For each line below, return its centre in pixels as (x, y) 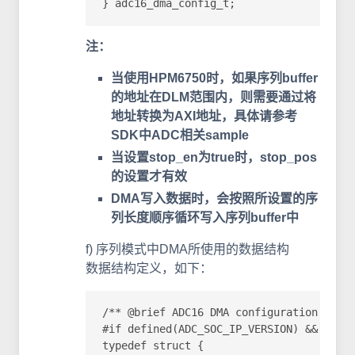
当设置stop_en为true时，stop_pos (214, 157)
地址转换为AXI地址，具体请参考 (204, 116)
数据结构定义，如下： (149, 268)
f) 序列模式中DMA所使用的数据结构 (187, 249)
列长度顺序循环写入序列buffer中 (205, 217)
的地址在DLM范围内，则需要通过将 (214, 97)
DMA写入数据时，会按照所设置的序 (214, 198)
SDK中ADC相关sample (180, 135)
